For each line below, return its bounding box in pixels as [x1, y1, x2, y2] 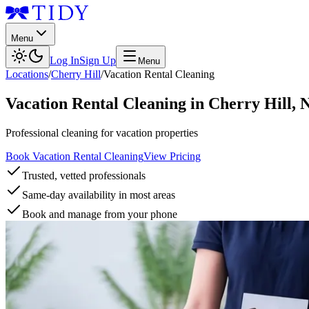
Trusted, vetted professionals [22, 169, 146, 181]
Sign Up [79, 54, 116, 66]
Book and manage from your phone [22, 208, 177, 220]
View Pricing [143, 150, 201, 162]
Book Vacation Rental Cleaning [6, 150, 143, 162]
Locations [6, 68, 48, 80]
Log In [50, 54, 79, 66]
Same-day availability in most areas [22, 188, 175, 201]
